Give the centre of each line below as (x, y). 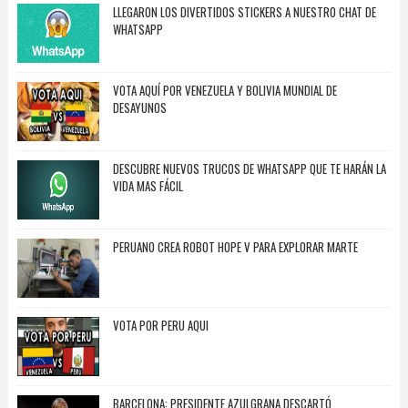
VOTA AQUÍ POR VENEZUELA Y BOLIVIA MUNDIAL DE (224, 91)
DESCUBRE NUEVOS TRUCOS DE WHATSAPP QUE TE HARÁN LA (249, 169)
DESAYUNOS (139, 108)
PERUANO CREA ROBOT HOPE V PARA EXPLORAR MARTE (235, 247)
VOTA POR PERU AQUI (160, 326)
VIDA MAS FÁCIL (148, 186)
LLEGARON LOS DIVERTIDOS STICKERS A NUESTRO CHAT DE (244, 12)
